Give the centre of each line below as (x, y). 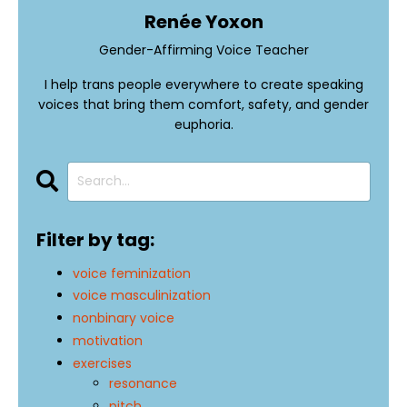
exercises (102, 363)
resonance (143, 383)
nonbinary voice (124, 318)
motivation (108, 341)
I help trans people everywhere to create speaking (203, 84)
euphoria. (203, 124)
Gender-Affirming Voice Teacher (203, 50)
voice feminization (132, 273)
